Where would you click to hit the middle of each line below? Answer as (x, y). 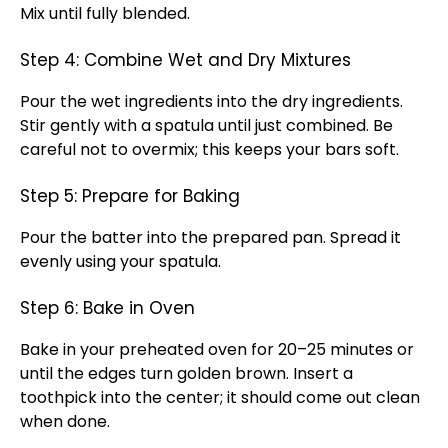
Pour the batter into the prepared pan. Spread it (210, 237)
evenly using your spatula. (120, 261)
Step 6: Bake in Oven (107, 308)
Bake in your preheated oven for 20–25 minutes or (217, 349)
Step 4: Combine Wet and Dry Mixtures (185, 60)
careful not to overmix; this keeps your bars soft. (209, 149)
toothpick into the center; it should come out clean (220, 397)
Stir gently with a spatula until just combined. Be (206, 125)
